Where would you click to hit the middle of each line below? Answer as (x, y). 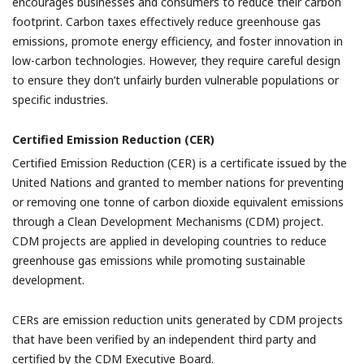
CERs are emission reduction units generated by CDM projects (178, 320)
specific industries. (60, 100)
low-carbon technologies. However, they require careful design (176, 61)
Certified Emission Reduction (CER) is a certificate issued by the (180, 163)
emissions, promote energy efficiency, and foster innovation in (178, 41)
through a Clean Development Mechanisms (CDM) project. (168, 221)
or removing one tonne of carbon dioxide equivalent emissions (178, 202)
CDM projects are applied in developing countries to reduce (169, 241)
